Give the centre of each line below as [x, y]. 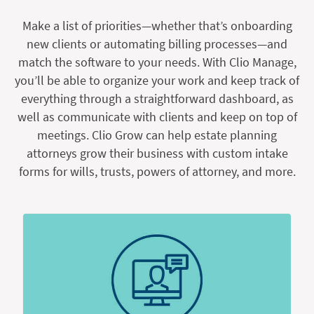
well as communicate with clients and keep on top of [157, 116]
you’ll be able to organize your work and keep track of [157, 80]
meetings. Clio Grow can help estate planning [157, 135]
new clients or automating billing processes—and [157, 43]
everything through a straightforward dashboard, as [157, 98]
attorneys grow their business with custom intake [157, 153]
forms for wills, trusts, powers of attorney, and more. [157, 171]
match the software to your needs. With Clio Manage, [157, 62]
